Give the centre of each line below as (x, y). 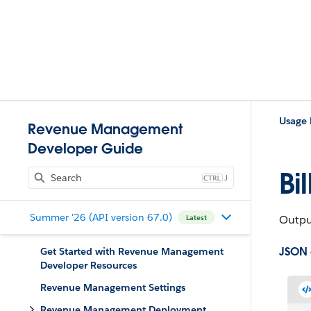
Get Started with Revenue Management (132, 251)
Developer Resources (89, 265)
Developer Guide (85, 149)
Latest (196, 217)
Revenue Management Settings (113, 287)
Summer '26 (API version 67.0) (101, 217)
